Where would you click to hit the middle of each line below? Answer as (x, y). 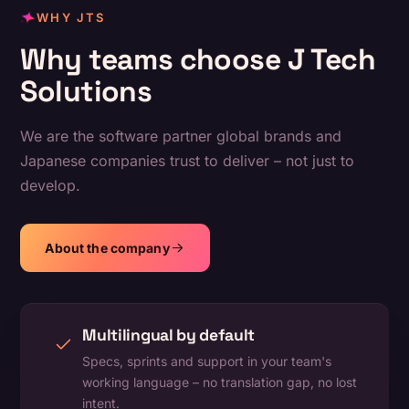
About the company (107, 248)
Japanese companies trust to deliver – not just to (188, 161)
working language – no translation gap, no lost (220, 383)
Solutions (86, 92)
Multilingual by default (169, 336)
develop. (51, 186)
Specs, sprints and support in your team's (207, 362)
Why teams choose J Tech (198, 60)
